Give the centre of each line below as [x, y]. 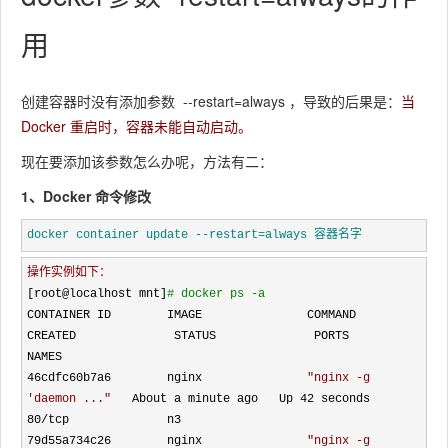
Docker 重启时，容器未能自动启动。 [136, 126]
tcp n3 [114, 420]
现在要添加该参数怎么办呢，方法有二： [147, 161]
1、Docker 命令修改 [86, 196]
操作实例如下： [69, 273]
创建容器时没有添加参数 [102, 101]
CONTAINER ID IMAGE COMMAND [191, 315]
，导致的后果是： [343, 101]
